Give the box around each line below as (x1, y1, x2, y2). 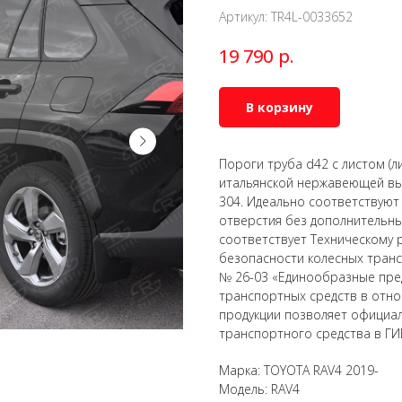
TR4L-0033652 (271, 8, 353, 25)
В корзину (246, 98, 313, 116)
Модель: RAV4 (219, 380, 300, 398)
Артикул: (219, 8, 271, 25)
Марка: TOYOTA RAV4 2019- (219, 361, 379, 379)
